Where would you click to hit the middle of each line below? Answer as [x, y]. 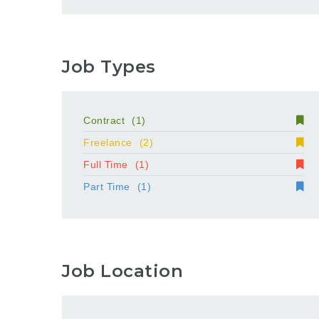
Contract [104, 120]
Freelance [108, 142]
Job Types [109, 66]
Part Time [107, 186]
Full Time [106, 164]
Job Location [122, 271]
